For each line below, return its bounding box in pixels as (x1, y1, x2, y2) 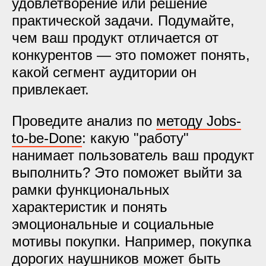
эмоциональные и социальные (12, 216, 214, 232)
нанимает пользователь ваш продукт (12, 147, 254, 163)
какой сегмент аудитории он (12, 64, 197, 80)
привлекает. (12, 81, 89, 97)
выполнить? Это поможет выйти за (12, 164, 242, 180)
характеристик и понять (12, 199, 167, 215)
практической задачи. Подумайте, (12, 12, 235, 28)
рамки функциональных (12, 182, 169, 198)
